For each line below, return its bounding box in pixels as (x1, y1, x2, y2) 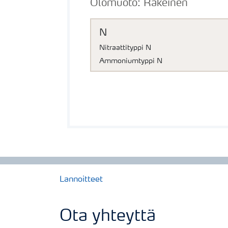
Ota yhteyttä (60, 208, 156, 225)
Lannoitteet (60, 175, 103, 184)
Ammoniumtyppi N (99, 58, 162, 65)
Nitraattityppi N (99, 44, 151, 52)
